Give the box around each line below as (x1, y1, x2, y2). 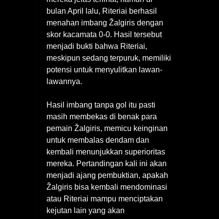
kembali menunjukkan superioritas (46, 148, 165, 156)
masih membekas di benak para (46, 112, 157, 121)
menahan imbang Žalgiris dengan (46, 19, 163, 27)
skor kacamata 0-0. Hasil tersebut (46, 30, 162, 39)
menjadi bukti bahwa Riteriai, (46, 42, 147, 51)
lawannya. (46, 77, 82, 86)
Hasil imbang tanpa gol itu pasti (46, 101, 155, 109)
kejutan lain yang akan (46, 206, 125, 215)
